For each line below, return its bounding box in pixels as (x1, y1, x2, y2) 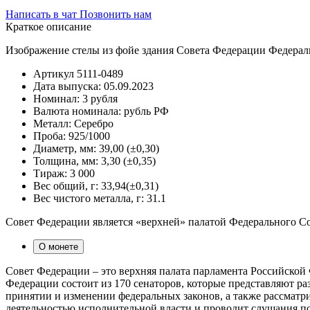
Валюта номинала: (33, 104, 121, 117)
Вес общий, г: (33, 179, 98, 192)
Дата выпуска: (33, 80, 101, 92)
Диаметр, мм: (33, 142, 96, 154)
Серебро (74, 117, 113, 129)
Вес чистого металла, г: (33, 192, 144, 204)
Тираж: (33, 167, 67, 179)
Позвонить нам (80, 8, 152, 20)
